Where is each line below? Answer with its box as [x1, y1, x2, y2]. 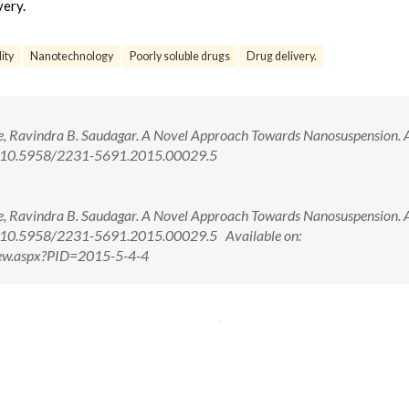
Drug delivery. [246, 49, 317, 63]
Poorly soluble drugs [130, 49, 230, 63]
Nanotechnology [30, 49, 113, 63]
